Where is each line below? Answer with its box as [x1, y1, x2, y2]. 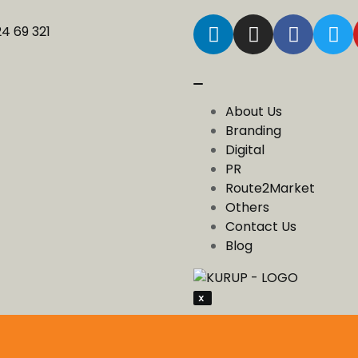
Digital [225, 141, 265, 159]
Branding [225, 121, 281, 140]
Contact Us [225, 217, 296, 236]
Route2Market [225, 179, 315, 197]
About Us [225, 102, 282, 121]
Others [225, 198, 269, 217]
